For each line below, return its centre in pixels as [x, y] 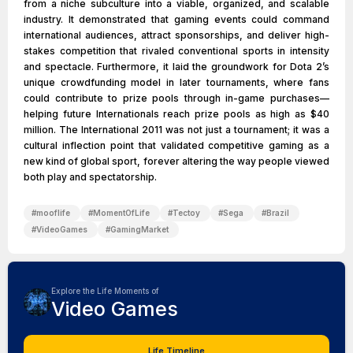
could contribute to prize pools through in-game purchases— [176, 98]
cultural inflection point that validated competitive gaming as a [176, 145]
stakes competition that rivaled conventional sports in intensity [176, 51]
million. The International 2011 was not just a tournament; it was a [176, 130]
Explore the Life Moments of [105, 291]
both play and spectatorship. [90, 177]
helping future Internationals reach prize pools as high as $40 [176, 114]
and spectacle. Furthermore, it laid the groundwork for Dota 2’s [176, 67]
